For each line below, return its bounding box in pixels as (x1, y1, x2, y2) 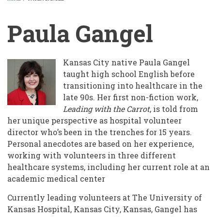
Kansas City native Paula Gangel (63, 57, 190, 68)
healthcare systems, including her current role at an (7, 162, 210, 172)
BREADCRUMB (7, 4, 103, 22)
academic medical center (7, 173, 105, 184)
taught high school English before (63, 69, 195, 79)
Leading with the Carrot (63, 104, 150, 114)
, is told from (150, 104, 198, 114)
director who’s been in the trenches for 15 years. (7, 127, 192, 138)
